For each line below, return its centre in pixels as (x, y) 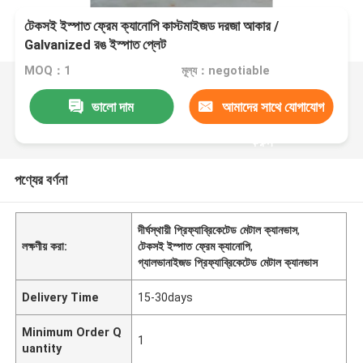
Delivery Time (61, 297)
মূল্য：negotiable (225, 71)
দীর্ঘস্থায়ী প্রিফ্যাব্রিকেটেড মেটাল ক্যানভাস (218, 230)
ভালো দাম (113, 107)
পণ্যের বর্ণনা (41, 179)
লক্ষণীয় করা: (45, 246)
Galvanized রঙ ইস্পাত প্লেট (96, 45)
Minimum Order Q (72, 332)
